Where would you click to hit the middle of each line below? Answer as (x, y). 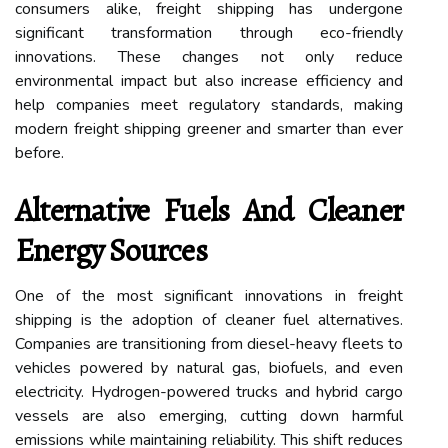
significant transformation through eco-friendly (209, 32)
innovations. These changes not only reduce (209, 56)
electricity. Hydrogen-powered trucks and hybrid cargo (209, 391)
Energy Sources (111, 249)
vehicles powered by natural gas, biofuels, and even (209, 367)
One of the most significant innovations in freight (209, 295)
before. (39, 152)
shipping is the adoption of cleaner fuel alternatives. (209, 319)
